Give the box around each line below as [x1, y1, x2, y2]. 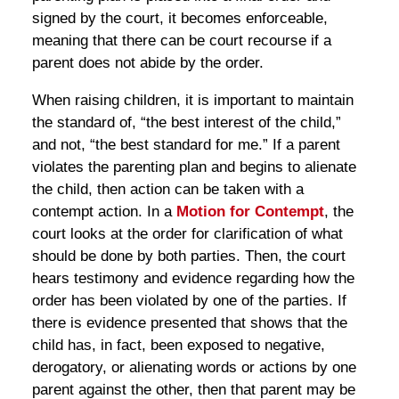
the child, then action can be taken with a [31, 180, 304, 198]
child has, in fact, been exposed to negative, [31, 336, 325, 354]
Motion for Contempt [175, 202, 324, 220]
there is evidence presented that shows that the [31, 313, 347, 331]
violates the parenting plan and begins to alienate [31, 158, 356, 175]
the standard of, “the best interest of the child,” [31, 113, 341, 131]
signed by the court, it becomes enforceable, [31, 9, 328, 27]
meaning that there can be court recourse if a [31, 31, 331, 49]
